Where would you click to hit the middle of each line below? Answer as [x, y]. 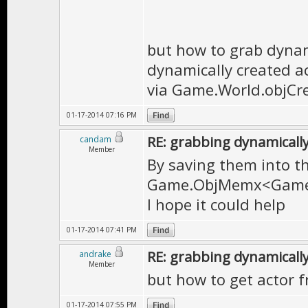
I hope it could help [216, 204]
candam [95, 139]
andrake [95, 254]
